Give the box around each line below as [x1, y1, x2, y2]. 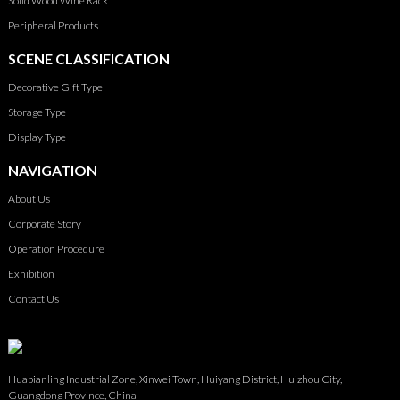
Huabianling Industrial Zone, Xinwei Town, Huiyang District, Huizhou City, [7, 372, 342, 387]
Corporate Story [7, 217, 81, 231]
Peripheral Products [7, 19, 98, 33]
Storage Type [7, 105, 66, 120]
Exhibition [7, 267, 54, 281]
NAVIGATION [7, 162, 97, 179]
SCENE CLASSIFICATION [7, 50, 170, 68]
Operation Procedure [7, 242, 104, 256]
